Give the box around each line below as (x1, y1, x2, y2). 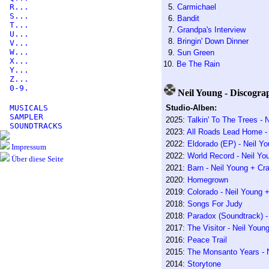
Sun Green (177, 48, 214, 57)
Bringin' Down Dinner (177, 37, 249, 46)
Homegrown (187, 175, 228, 184)
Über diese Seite (10, 154, 64, 163)
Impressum (10, 142, 46, 151)
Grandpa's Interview (177, 25, 246, 34)
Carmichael (177, 2, 216, 11)
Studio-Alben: (165, 103, 217, 112)
